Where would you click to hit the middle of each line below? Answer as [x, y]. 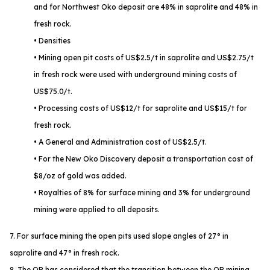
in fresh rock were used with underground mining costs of [135, 75]
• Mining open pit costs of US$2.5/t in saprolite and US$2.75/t [144, 58]
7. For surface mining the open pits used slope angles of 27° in [119, 236]
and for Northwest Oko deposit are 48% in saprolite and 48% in [146, 7]
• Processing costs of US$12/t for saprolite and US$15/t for [140, 108]
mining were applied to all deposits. [97, 210]
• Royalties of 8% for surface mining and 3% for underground [142, 193]
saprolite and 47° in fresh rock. [64, 253]
